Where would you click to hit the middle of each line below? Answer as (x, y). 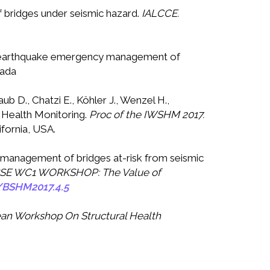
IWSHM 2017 (173, 115)
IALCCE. (160, 14)
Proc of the (116, 115)
